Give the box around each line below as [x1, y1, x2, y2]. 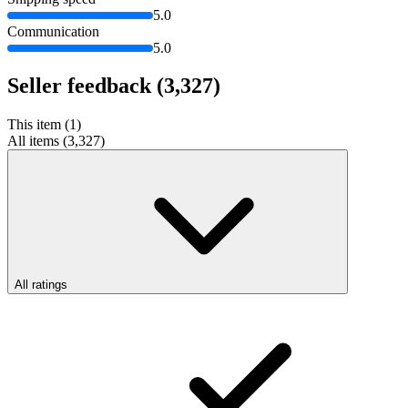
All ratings [15, 278, 67, 292]
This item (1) [7, 117, 81, 133]
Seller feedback [7, 74, 157, 98]
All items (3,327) [7, 133, 105, 149]
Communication [7, 23, 99, 39]
